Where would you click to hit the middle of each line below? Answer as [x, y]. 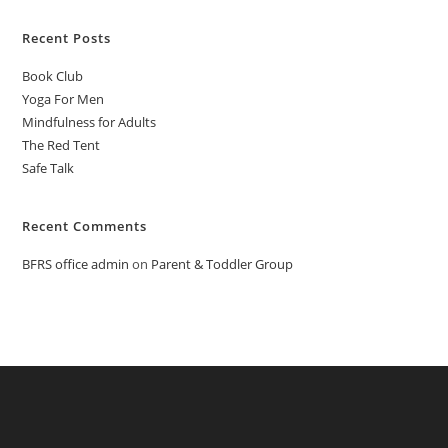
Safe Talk [48, 168]
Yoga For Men [63, 99]
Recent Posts [67, 38]
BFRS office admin [76, 264]
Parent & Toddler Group [222, 264]
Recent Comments [85, 226]
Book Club [53, 76]
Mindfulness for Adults [89, 122]
